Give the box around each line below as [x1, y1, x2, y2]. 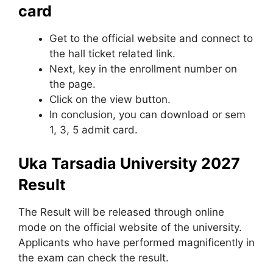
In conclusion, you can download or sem [49, 108, 246, 121]
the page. [49, 77, 96, 90]
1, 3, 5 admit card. [49, 123, 138, 136]
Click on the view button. [49, 93, 171, 105]
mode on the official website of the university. [18, 221, 242, 233]
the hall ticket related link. [49, 47, 175, 60]
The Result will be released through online [18, 206, 224, 218]
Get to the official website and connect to [49, 32, 253, 44]
